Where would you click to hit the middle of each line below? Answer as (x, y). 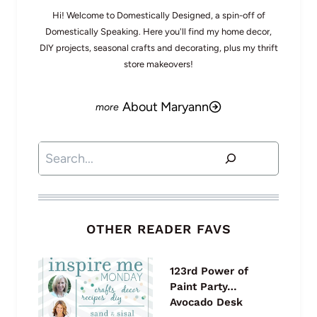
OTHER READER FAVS (158, 229)
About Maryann (166, 106)
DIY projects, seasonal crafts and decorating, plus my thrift (158, 47)
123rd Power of (209, 271)
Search (57, 152)
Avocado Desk (206, 302)
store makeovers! (158, 64)
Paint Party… (203, 287)
